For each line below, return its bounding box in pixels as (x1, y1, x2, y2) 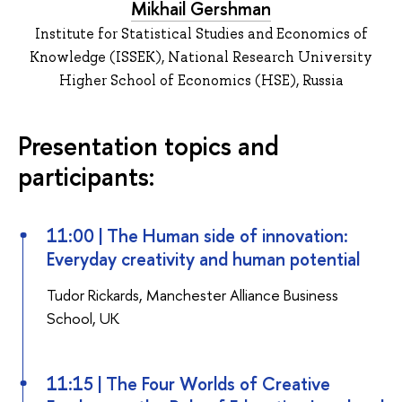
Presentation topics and (18, 127, 279, 163)
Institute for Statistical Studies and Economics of (34, 23, 368, 43)
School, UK (46, 307, 119, 328)
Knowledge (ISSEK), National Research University (30, 47, 372, 66)
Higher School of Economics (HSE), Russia (58, 70, 344, 90)
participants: (18, 158, 154, 194)
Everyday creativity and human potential (46, 247, 360, 271)
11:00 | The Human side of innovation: (46, 223, 348, 248)
